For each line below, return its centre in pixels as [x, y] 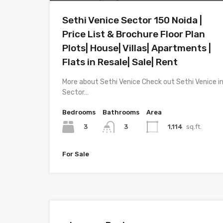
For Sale [76, 154]
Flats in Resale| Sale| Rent [120, 62]
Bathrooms [121, 112]
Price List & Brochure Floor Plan [134, 34]
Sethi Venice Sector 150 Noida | [132, 20]
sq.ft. [194, 126]
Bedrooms [79, 112]
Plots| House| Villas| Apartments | [137, 48]
